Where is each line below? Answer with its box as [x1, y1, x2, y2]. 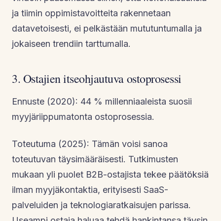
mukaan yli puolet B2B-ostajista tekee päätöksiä [12, 169, 209, 180]
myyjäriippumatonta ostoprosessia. [12, 111, 154, 122]
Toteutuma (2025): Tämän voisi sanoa [12, 138, 168, 149]
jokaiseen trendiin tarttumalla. [12, 38, 131, 49]
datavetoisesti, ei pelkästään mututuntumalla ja [12, 23, 202, 34]
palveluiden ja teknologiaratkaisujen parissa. [12, 199, 191, 210]
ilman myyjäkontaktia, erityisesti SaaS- [12, 184, 168, 195]
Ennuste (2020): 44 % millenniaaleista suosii [12, 96, 192, 107]
